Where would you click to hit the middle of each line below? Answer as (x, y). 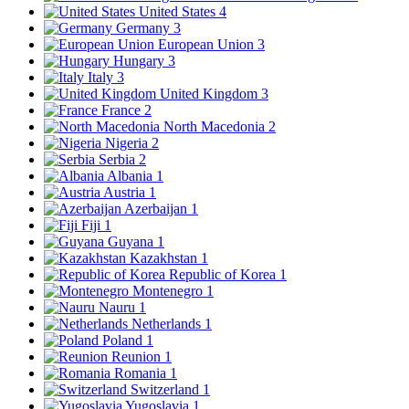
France (123, 110)
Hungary (141, 61)
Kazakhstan (165, 258)
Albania (131, 176)
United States (179, 12)
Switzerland (167, 390)
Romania (142, 373)
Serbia (119, 160)
